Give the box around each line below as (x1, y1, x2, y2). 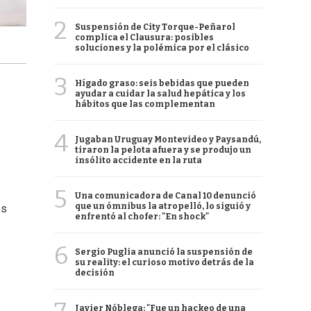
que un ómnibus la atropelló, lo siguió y (75, 201, 251, 211)
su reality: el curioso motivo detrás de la (75, 258, 254, 267)
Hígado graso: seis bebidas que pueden (75, 78, 249, 88)
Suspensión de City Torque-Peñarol (75, 22, 235, 32)
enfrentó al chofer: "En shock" (75, 212, 209, 221)
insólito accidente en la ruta (75, 155, 202, 165)
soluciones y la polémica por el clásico (75, 43, 249, 53)
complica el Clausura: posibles (75, 33, 214, 42)
